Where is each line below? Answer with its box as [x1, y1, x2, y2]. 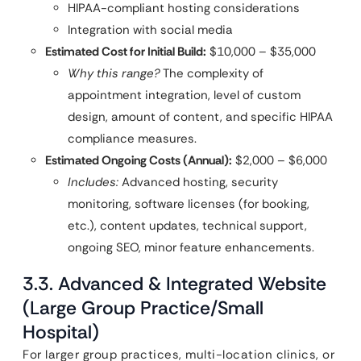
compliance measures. [68, 131, 197, 147]
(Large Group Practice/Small [23, 296, 263, 320]
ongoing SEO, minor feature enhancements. [68, 239, 314, 255]
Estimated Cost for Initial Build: [45, 44, 206, 60]
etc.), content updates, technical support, [68, 218, 307, 234]
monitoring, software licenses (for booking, [68, 196, 309, 212]
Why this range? [68, 65, 160, 81]
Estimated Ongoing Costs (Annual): [45, 152, 232, 168]
